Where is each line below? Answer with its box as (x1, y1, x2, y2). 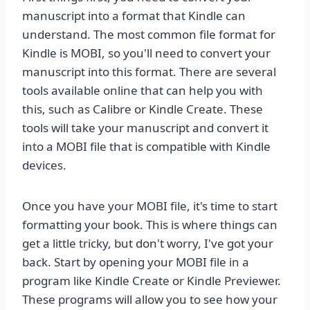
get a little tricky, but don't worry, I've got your (22, 235, 273, 252)
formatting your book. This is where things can (22, 217, 277, 233)
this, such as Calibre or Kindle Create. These (22, 101, 263, 118)
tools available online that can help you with (22, 82, 263, 99)
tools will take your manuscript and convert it (22, 120, 268, 136)
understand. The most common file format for (22, 26, 275, 43)
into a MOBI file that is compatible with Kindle (22, 138, 271, 155)
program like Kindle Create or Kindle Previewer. (22, 273, 281, 289)
